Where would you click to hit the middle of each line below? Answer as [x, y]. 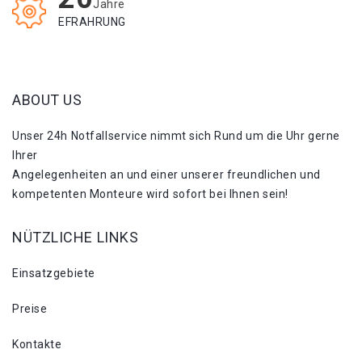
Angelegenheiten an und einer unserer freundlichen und [166, 174]
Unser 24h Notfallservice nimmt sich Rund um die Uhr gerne [176, 135]
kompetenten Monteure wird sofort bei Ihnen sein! [150, 194]
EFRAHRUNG [93, 22]
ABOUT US [47, 99]
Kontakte [37, 344]
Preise [30, 308]
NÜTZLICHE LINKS [76, 237]
